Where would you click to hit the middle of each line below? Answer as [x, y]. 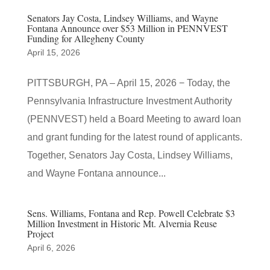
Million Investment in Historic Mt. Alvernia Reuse [122, 223]
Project [40, 234]
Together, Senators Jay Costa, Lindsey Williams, [130, 155]
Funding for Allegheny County [86, 38]
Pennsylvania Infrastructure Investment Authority [129, 101]
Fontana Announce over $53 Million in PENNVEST [127, 28]
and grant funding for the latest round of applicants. [134, 137]
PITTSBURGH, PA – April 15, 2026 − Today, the [128, 83]
